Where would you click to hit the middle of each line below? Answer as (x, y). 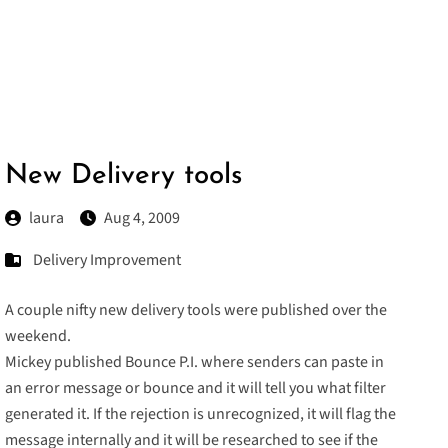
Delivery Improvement (107, 260)
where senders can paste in (291, 362)
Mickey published (65, 362)
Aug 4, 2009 (142, 218)
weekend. (38, 336)
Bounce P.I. (162, 362)
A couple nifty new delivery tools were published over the (196, 310)
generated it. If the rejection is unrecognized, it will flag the (201, 414)
